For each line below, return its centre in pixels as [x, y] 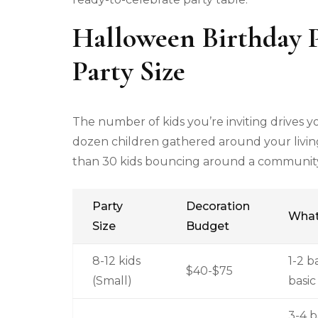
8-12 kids [116, 261]
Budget [207, 226]
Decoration [218, 206]
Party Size [129, 71]
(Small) [112, 280]
